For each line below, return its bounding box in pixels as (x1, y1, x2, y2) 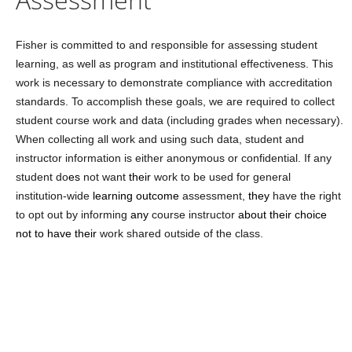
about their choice (238, 208, 327, 222)
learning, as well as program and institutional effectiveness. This (16, 57, 333, 71)
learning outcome (93, 189, 182, 203)
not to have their (16, 227, 100, 240)
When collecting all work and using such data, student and (16, 133, 304, 146)
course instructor (152, 208, 238, 222)
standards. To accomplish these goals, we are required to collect (16, 95, 335, 108)
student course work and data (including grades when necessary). (16, 114, 343, 127)
